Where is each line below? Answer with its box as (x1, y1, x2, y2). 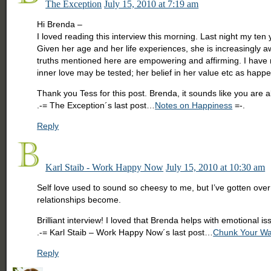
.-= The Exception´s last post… (37, 100, 155, 111)
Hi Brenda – (37, 19, 83, 30)
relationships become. (37, 195, 122, 205)
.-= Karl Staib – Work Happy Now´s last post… (37, 227, 214, 238)
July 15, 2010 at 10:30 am (166, 162, 266, 173)
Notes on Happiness (155, 100, 233, 111)
